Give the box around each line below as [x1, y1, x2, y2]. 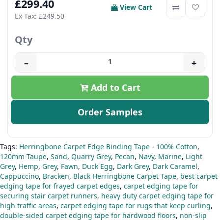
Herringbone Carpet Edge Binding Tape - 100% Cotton [19, 142, 197, 152]
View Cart [118, 2, 152, 12]
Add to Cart [88, 82, 140, 94]
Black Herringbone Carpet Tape [73, 171, 176, 181]
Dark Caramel [153, 162, 197, 171]
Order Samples [78, 106, 142, 118]
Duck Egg [82, 162, 113, 171]
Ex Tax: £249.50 [15, 11, 64, 21]
